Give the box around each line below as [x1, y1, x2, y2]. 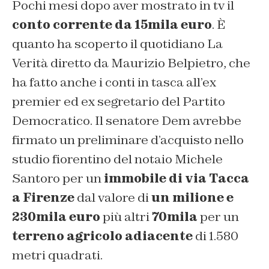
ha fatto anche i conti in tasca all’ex [12, 74, 216, 90]
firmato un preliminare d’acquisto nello [12, 131, 244, 148]
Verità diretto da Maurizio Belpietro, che [12, 55, 250, 71]
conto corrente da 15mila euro [12, 16, 212, 32]
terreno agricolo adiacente [12, 228, 193, 244]
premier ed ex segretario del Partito [12, 93, 225, 109]
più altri [100, 208, 152, 225]
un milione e [151, 189, 234, 205]
